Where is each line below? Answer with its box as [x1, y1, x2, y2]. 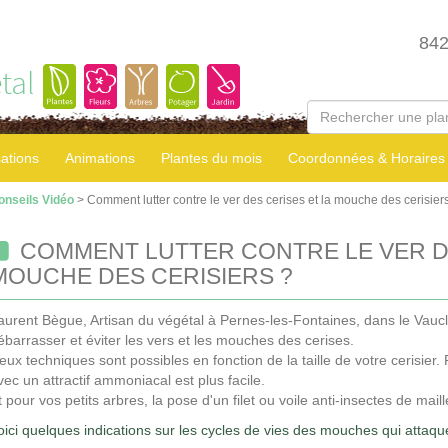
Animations [65, 150, 135, 166]
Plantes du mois [161, 150, 262, 166]
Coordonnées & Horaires [288, 150, 445, 166]
